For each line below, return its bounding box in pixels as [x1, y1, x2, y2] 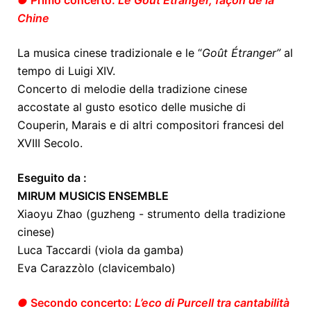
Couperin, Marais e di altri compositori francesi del [17, 118, 284, 133]
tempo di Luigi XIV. [17, 64, 115, 78]
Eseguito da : [17, 171, 87, 185]
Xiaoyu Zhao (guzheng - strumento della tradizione [17, 207, 285, 221]
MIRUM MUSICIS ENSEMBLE [17, 189, 169, 203]
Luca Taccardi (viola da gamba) [17, 243, 184, 258]
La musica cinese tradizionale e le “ [17, 46, 202, 60]
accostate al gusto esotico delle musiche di [17, 100, 246, 115]
